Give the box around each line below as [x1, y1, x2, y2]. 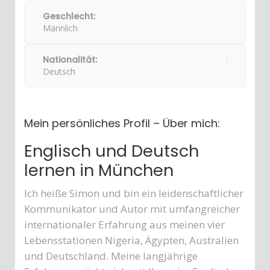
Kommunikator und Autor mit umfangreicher [24, 202, 240, 216]
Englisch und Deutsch [24, 140, 199, 163]
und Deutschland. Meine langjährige [24, 249, 198, 263]
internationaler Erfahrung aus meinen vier [24, 218, 225, 232]
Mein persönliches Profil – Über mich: [24, 116, 220, 131]
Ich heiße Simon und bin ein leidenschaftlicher [24, 186, 243, 201]
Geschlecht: [43, 10, 95, 23]
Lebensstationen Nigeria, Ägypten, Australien [24, 233, 239, 248]
